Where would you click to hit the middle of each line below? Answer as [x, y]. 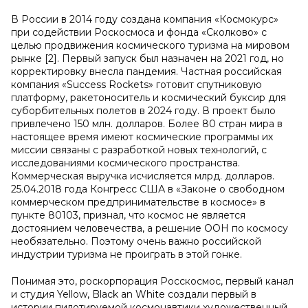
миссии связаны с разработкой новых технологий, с [139, 150]
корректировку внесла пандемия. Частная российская [146, 71]
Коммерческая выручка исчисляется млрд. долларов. [143, 176]
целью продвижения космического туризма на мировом [150, 45]
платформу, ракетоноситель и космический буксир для [148, 98]
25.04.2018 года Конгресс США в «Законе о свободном [148, 189]
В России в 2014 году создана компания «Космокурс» [145, 19]
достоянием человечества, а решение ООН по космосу [150, 228]
